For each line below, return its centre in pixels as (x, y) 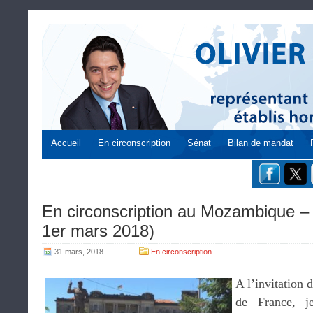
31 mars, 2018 (79, 252)
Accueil (66, 143)
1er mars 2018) (98, 231)
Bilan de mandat (261, 143)
